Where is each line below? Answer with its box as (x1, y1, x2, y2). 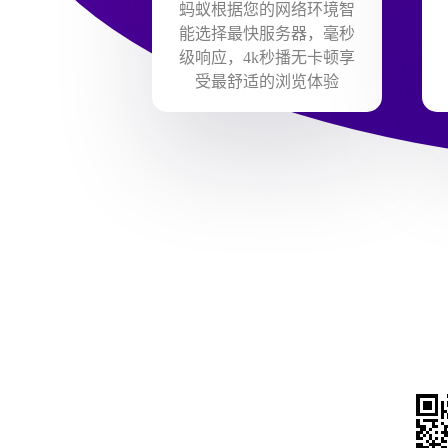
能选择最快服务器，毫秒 (179, 25, 355, 42)
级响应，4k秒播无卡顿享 (179, 49, 355, 66)
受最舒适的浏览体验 (195, 73, 339, 90)
